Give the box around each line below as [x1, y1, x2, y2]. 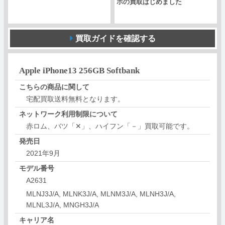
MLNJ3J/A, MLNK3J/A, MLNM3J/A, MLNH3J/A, [26, 190, 176, 197]
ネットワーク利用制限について [19, 110, 118, 118]
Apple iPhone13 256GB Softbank [19, 65, 140, 74]
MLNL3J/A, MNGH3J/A [26, 201, 99, 208]
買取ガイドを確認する [75, 34, 156, 43]
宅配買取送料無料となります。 [26, 95, 125, 102]
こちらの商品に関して [19, 83, 89, 90]
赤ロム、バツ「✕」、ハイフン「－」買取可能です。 [26, 122, 194, 130]
